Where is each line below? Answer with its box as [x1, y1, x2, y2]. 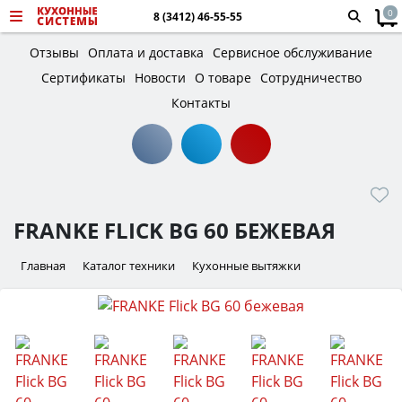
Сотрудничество [259, 69, 362, 86]
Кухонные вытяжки [192, 258, 301, 274]
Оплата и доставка [88, 44, 204, 61]
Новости [134, 69, 186, 86]
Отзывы [30, 44, 79, 61]
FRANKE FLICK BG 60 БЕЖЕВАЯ [13, 215, 336, 245]
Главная [21, 258, 66, 274]
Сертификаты [40, 69, 126, 86]
